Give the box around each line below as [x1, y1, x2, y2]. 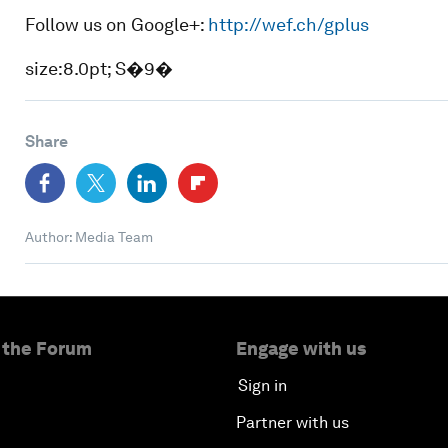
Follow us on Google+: [24, 13, 208, 35]
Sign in [238, 375, 287, 395]
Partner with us [236, 412, 349, 432]
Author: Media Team [24, 228, 153, 245]
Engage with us [236, 337, 366, 359]
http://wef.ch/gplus [207, 13, 369, 35]
